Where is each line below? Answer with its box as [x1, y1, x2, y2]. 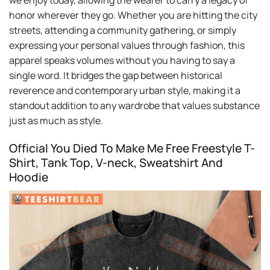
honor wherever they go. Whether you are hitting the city [9, 8, 257, 22]
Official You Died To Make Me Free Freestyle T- [9, 140, 255, 157]
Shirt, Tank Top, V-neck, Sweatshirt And [9, 155, 223, 171]
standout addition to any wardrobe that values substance [9, 99, 260, 113]
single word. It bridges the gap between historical [9, 69, 222, 83]
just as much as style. [9, 114, 103, 128]
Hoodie [9, 169, 48, 186]
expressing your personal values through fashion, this [9, 39, 245, 52]
